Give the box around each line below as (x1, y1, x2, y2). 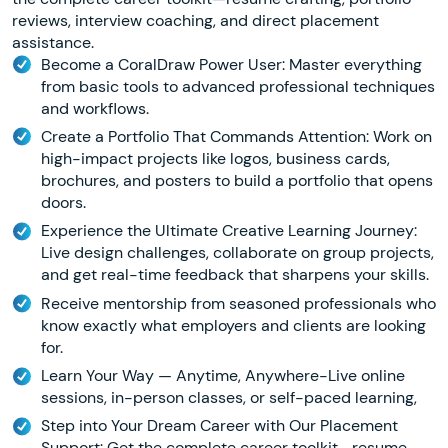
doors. (40, 191, 86, 213)
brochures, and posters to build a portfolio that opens (40, 169, 433, 191)
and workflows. (40, 97, 149, 119)
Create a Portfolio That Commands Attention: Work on (40, 125, 432, 147)
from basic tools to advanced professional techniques (40, 75, 435, 97)
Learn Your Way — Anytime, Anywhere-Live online (40, 365, 405, 387)
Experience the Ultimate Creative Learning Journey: (40, 220, 417, 242)
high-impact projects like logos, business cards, (40, 147, 390, 169)
